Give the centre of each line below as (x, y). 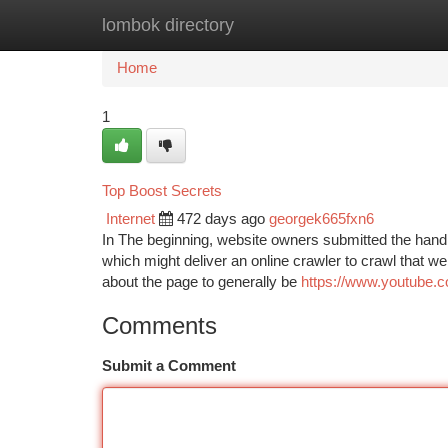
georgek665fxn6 (321, 219)
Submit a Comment (169, 366)
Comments (159, 325)
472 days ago (221, 219)
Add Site (372, 25)
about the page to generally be (201, 282)
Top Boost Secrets (162, 190)
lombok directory (168, 25)
